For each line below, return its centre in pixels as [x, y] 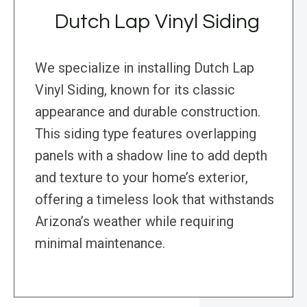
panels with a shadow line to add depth [151, 156]
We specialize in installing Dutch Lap [145, 68]
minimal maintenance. [100, 244]
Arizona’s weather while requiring [134, 222]
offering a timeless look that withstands [155, 200]
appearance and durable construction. [148, 112]
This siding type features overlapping [146, 134]
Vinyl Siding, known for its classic [135, 90]
